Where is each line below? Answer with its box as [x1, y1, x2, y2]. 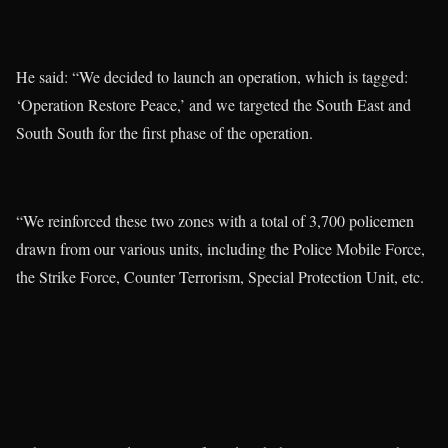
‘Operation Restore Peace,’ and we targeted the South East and [16, 94, 411, 116]
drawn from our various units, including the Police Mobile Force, [16, 238, 425, 260]
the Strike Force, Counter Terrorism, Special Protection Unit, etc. [16, 266, 424, 288]
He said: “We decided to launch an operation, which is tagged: [16, 66, 408, 88]
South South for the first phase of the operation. [16, 122, 313, 144]
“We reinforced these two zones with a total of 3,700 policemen [16, 210, 414, 232]
